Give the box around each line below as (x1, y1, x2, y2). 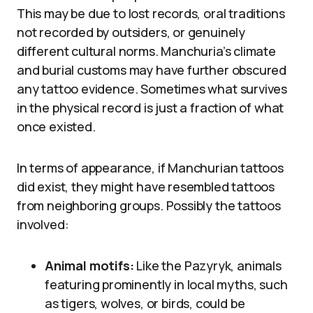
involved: (17, 216, 69, 233)
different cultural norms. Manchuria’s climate (17, 43, 276, 60)
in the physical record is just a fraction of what (17, 99, 284, 117)
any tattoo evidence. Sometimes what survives (17, 80, 288, 98)
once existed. (17, 118, 96, 136)
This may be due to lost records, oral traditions (17, 5, 285, 22)
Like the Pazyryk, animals (133, 257, 282, 275)
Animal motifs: (45, 257, 134, 275)
